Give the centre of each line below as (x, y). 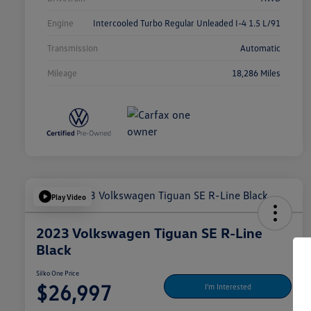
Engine (60, 23)
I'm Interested (228, 286)
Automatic (260, 48)
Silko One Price (58, 273)
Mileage (62, 73)
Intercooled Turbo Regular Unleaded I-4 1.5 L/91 (187, 23)
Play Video (69, 196)
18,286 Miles (256, 73)
